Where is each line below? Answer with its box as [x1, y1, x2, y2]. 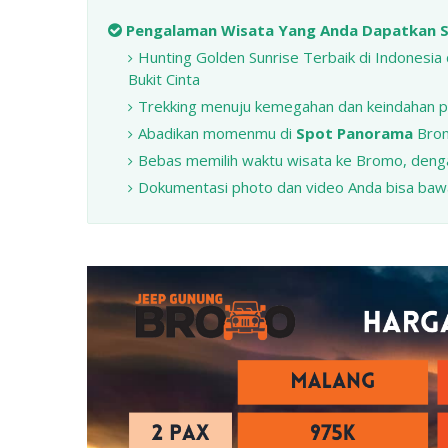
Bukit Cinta [128, 69, 200, 90]
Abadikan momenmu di [138, 123, 296, 144]
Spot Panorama [296, 123, 413, 144]
